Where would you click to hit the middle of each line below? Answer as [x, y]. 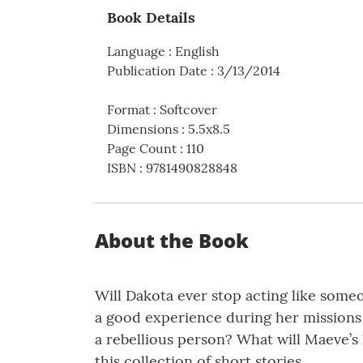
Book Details [151, 18]
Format [128, 110]
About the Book [172, 241]
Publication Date [157, 71]
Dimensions [143, 129]
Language [136, 51]
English [197, 51]
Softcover [188, 110]
